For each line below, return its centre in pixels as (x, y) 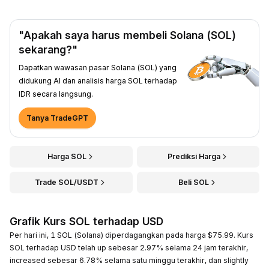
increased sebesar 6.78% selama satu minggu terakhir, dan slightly (129, 260)
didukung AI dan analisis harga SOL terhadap (98, 80)
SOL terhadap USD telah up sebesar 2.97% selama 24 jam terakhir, (129, 247)
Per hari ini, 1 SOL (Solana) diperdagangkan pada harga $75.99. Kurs (131, 235)
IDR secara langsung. (56, 94)
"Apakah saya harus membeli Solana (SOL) (127, 35)
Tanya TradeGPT (57, 118)
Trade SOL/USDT (67, 182)
